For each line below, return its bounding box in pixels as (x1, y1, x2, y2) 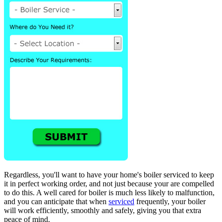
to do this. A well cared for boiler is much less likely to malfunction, (4, 188, 215, 197)
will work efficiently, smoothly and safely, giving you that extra (4, 206, 201, 215)
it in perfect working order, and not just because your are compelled (4, 179, 214, 188)
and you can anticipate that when (4, 197, 109, 206)
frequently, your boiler (134, 197, 206, 206)
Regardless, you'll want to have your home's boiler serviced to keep (4, 170, 214, 179)
